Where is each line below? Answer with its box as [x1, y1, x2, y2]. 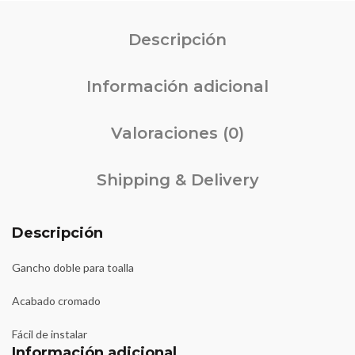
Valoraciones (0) [111, 124, 244, 143]
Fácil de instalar [12, 327, 87, 341]
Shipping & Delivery [96, 170, 259, 189]
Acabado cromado [12, 294, 101, 307]
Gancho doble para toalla [12, 261, 134, 274]
